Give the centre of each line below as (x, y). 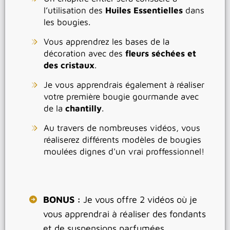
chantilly (83, 109)
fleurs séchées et (159, 54)
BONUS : (63, 200)
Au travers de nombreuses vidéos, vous (122, 128)
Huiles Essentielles (145, 11)
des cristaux (69, 65)
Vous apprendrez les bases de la (107, 42)
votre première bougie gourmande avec (121, 97)
